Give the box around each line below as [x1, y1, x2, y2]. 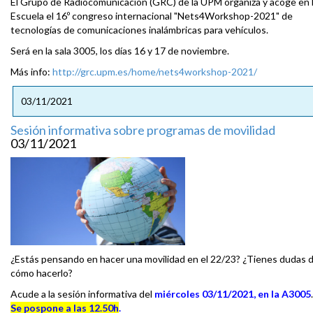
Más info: [10, 66, 52, 78]
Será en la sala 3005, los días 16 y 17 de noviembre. [10, 45, 229, 57]
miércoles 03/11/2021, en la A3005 [154, 288, 311, 300]
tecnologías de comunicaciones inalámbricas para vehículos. [10, 24, 268, 36]
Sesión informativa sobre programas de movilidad [10, 122, 275, 138]
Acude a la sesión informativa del [10, 288, 154, 300]
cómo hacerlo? [10, 267, 73, 279]
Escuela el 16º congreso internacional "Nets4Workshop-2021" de [10, 10, 293, 22]
